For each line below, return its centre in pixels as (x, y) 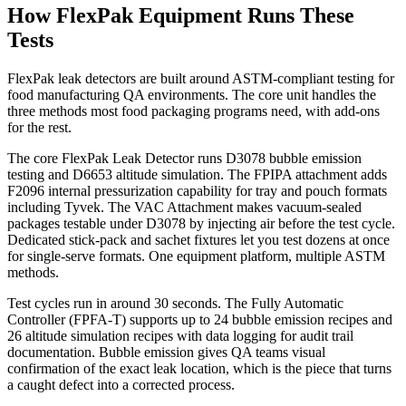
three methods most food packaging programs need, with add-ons (193, 111)
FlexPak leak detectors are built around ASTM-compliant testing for (201, 78)
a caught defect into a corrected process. (121, 384)
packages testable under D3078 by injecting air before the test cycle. (201, 223)
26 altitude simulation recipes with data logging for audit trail (180, 335)
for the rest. (39, 127)
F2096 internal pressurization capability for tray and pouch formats (197, 190)
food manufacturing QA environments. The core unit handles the (192, 94)
